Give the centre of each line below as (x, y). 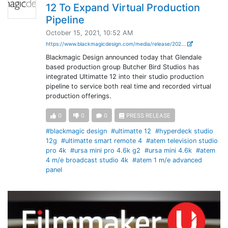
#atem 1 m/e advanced (167, 160)
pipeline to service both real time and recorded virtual (128, 86)
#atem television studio (182, 141)
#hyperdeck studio (184, 131)
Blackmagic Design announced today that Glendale (123, 57)
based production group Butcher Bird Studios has (122, 67)
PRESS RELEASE (149, 116)
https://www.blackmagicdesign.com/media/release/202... (116, 44)
